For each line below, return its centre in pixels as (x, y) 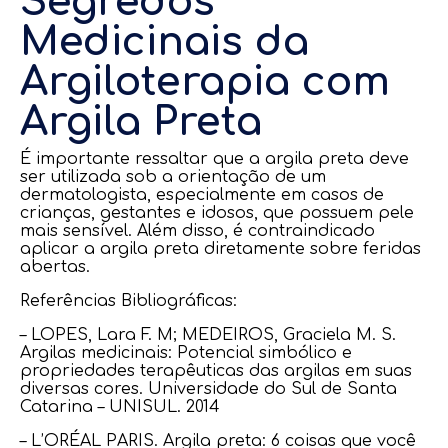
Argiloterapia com (205, 82)
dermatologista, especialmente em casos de (202, 195)
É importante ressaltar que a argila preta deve (214, 159)
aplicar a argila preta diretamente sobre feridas (220, 249)
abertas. (55, 267)
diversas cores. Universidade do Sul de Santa (208, 389)
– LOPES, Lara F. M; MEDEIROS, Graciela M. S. (208, 335)
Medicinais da (164, 42)
